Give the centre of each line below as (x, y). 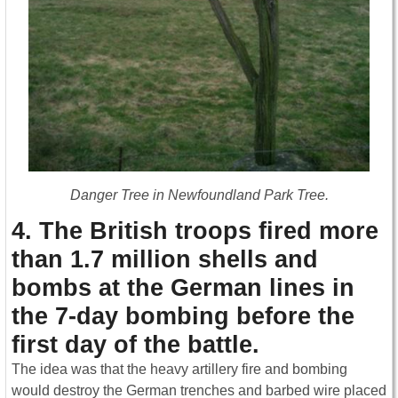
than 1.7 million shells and (165, 259)
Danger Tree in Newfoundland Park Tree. (199, 195)
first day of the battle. (135, 345)
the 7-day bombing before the (183, 316)
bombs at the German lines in (183, 288)
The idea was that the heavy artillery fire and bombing (179, 370)
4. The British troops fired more (195, 231)
